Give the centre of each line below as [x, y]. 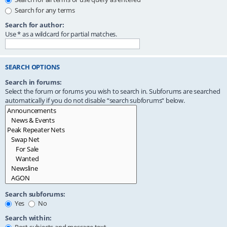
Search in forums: [33, 82]
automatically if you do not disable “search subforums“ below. [95, 101]
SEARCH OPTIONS [33, 67]
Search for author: [35, 25]
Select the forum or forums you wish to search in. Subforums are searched [113, 91]
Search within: [29, 218]
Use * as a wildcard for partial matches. [61, 34]
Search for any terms [44, 10]
